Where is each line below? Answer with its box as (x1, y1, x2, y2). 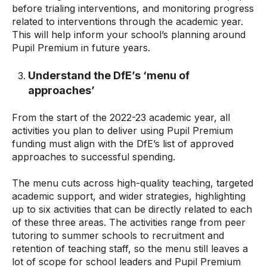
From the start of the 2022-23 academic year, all (12, 111, 230, 124)
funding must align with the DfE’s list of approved (12, 138, 234, 150)
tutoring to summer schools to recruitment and (12, 229, 224, 242)
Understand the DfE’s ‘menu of (28, 69, 190, 82)
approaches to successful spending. (12, 151, 175, 163)
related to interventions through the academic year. (12, 15, 243, 28)
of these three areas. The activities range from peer (12, 216, 246, 229)
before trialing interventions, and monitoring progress (12, 2, 254, 15)
